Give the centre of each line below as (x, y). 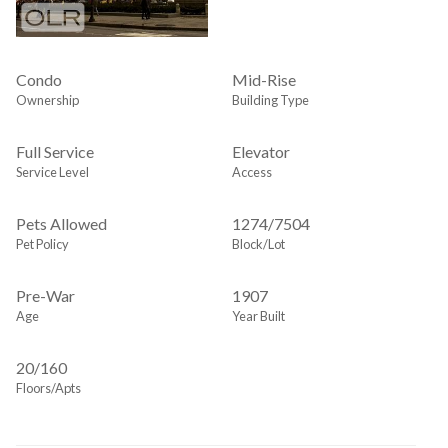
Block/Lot (258, 244)
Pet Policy (42, 244)
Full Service (55, 152)
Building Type (270, 100)
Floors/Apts (48, 388)
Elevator (261, 152)
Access (252, 172)
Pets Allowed (61, 224)
